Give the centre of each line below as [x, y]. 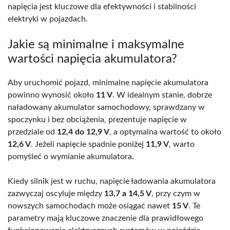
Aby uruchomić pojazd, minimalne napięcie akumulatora [108, 82]
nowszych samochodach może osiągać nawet [90, 206]
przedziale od [32, 132]
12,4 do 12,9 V [83, 132]
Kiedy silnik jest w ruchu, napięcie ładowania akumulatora [112, 181]
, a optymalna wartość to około [165, 132]
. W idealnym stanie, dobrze [162, 95]
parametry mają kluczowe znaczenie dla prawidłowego [106, 218]
